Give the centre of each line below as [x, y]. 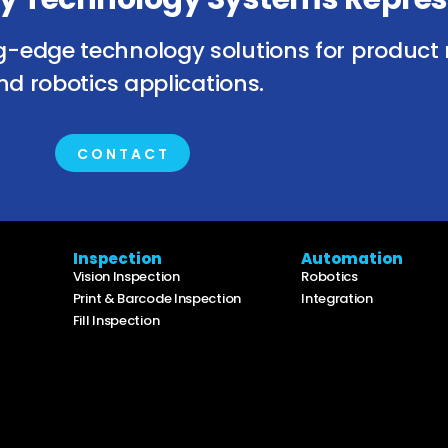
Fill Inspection [117, 321]
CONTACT [123, 154]
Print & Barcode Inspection [156, 299]
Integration [337, 299]
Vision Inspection [126, 277]
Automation [352, 259]
